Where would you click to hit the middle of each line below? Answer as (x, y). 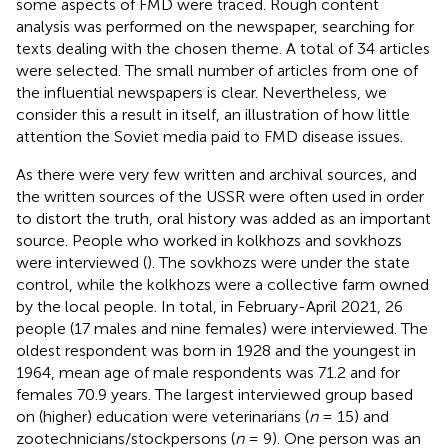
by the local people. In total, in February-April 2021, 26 (209, 306)
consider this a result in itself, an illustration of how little (213, 114)
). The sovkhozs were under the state (278, 262)
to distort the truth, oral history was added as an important (223, 218)
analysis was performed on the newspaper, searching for (215, 26)
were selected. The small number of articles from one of (217, 70)
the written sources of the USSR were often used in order (220, 196)
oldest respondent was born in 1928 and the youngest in (216, 350)
